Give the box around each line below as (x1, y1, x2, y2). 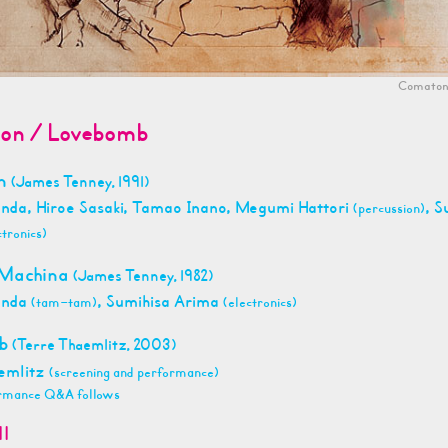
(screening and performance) (49, 364, 219, 383)
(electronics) (223, 293, 297, 312)
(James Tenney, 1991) (11, 171, 149, 193)
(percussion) (353, 199, 425, 218)
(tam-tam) (31, 293, 97, 312)
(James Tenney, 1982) (73, 265, 213, 287)
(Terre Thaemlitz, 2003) (12, 334, 176, 356)
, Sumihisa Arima (97, 290, 223, 313)
